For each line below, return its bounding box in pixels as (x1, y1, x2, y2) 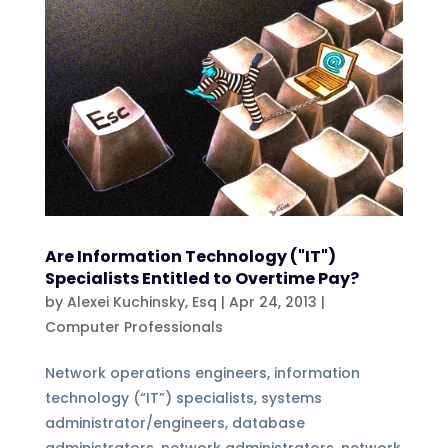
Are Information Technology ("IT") (44, 245, 336, 269)
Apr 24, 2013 (228, 292, 317, 313)
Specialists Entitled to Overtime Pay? (44, 267, 359, 291)
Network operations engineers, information (44, 363, 360, 384)
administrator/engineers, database (44, 413, 305, 434)
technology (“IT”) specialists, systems (44, 388, 322, 409)
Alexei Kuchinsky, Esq (66, 292, 217, 313)
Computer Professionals (44, 317, 223, 338)
